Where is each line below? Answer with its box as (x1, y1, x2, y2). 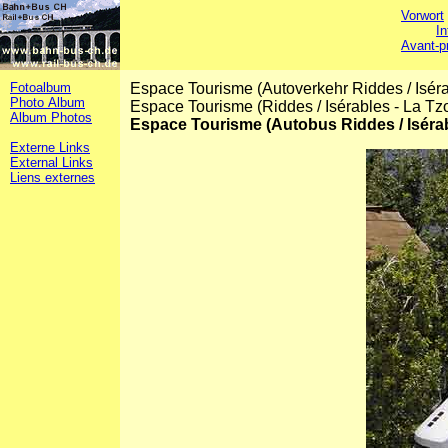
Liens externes (10, 170, 95, 185)
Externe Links (10, 140, 90, 155)
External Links (10, 155, 93, 170)
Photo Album (10, 95, 85, 110)
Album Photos (10, 110, 92, 125)
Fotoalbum (10, 80, 71, 95)
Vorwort (401, 8, 445, 23)
